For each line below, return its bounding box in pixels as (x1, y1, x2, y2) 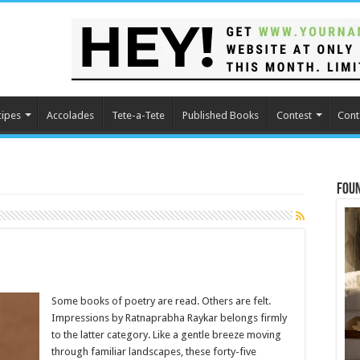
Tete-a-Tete (112, 109, 165, 121)
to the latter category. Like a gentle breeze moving (51, 329, 281, 341)
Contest (276, 109, 312, 121)
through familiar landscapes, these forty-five (51, 346, 256, 358)
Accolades (47, 109, 94, 121)
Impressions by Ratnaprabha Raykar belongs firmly (51, 312, 287, 324)
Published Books (182, 109, 259, 121)
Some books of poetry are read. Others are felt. (51, 295, 271, 307)
